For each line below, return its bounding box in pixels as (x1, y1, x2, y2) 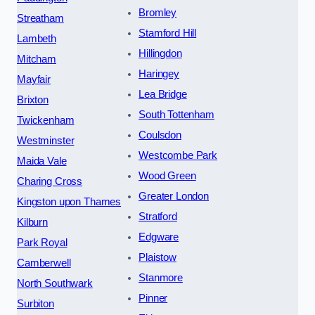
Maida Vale (17, 155, 67, 167)
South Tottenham (139, 108, 214, 120)
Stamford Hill (139, 27, 197, 39)
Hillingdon (139, 47, 182, 59)
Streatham (17, 12, 64, 24)
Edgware (139, 231, 179, 243)
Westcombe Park (139, 149, 218, 161)
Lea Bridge (139, 88, 187, 100)
